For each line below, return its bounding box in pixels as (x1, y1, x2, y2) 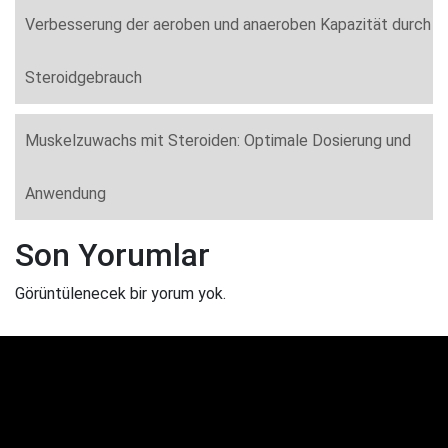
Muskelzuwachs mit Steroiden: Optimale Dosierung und (25, 130, 411, 150)
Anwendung (25, 183, 106, 203)
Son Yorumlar (15, 235, 210, 274)
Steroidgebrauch (25, 67, 142, 87)
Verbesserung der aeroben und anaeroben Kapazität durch (25, 14, 431, 34)
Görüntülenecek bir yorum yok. (15, 283, 226, 303)
